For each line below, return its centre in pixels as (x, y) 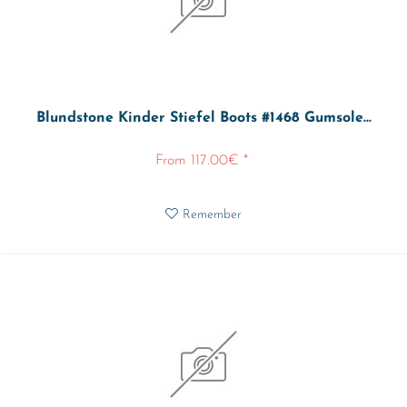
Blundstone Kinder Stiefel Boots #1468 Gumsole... (203, 119)
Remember (213, 215)
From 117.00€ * (201, 161)
